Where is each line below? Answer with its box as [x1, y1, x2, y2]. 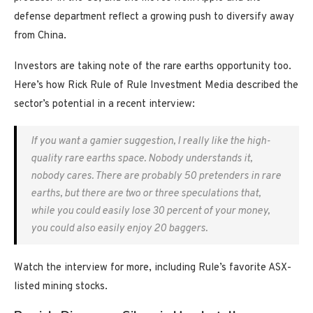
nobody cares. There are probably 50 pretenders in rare [31, 169, 281, 183]
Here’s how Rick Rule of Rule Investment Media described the [14, 78, 298, 92]
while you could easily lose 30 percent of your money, [31, 204, 270, 218]
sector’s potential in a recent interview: [14, 97, 195, 111]
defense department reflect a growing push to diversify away [14, 10, 294, 24]
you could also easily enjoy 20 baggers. [31, 221, 208, 235]
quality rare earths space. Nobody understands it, [31, 152, 252, 166]
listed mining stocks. [14, 279, 108, 293]
